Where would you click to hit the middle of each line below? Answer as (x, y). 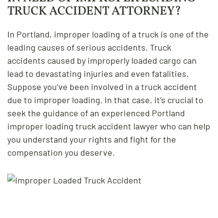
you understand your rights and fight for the (92, 139)
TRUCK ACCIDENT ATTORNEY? (94, 11)
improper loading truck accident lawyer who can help (109, 126)
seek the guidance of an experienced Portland (96, 113)
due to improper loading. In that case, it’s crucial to (105, 100)
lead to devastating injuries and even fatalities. (98, 73)
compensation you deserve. (61, 152)
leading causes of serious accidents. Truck (89, 47)
